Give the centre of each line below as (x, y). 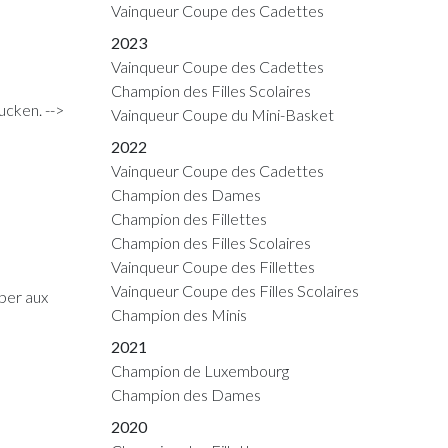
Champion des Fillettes (189, 218)
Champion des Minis (179, 314)
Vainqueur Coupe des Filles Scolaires (235, 290)
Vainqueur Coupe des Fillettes (213, 266)
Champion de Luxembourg (200, 370)
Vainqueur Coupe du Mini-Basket (222, 114)
